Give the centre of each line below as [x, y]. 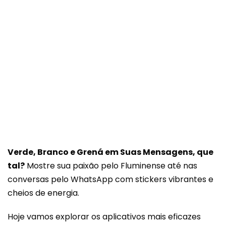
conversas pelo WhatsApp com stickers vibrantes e [110, 179]
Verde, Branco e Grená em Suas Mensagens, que [110, 152]
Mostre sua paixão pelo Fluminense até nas [111, 166]
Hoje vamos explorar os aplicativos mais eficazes [104, 217]
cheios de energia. [43, 193]
